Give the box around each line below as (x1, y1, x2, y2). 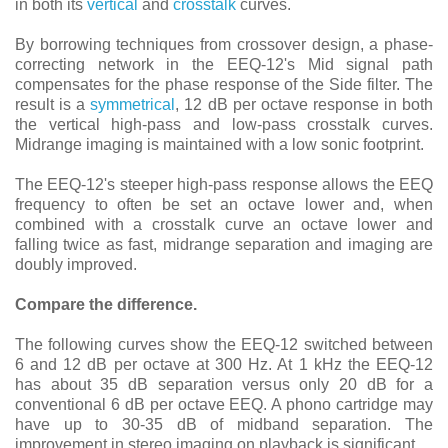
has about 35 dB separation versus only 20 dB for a (15, 376, 433, 393)
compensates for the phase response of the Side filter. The (15, 76, 433, 93)
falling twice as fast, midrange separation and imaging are (15, 236, 433, 253)
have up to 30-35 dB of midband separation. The (15, 416, 433, 433)
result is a (15, 96, 91, 113)
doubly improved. (15, 256, 137, 273)
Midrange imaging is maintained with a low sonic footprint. (15, 136, 424, 153)
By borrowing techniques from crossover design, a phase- (15, 36, 433, 53)
